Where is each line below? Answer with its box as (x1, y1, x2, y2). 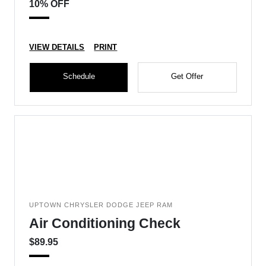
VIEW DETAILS (29, 43, 85, 52)
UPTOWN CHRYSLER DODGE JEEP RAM (29, 201, 173, 208)
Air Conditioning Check (29, 216, 181, 231)
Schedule (62, 72, 95, 81)
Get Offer (171, 72, 204, 81)
